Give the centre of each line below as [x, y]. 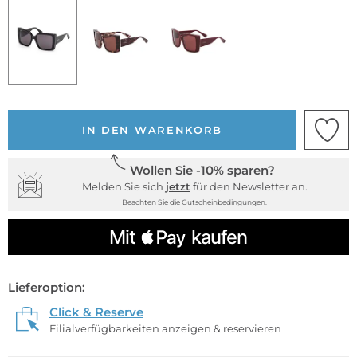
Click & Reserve [96, 312]
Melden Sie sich [124, 187]
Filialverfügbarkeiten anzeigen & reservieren [165, 328]
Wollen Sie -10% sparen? [202, 171]
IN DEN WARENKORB [152, 130]
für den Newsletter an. [249, 187]
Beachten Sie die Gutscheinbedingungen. [194, 202]
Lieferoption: [47, 287]
